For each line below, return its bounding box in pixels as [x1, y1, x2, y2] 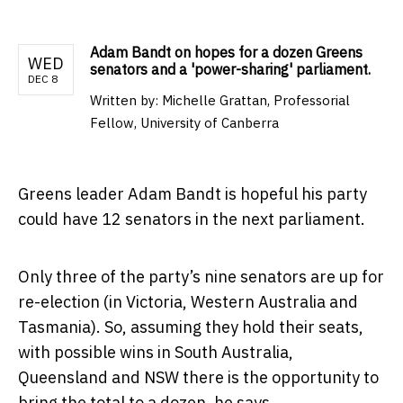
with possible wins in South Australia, [18, 342, 293, 363]
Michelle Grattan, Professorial [162, 92, 350, 110]
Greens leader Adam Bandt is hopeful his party [18, 184, 367, 205]
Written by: [90, 92, 162, 110]
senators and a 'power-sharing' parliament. [90, 60, 371, 79]
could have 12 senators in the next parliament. [18, 209, 365, 230]
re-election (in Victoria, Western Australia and [18, 291, 358, 313]
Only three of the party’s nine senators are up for [18, 266, 384, 288]
